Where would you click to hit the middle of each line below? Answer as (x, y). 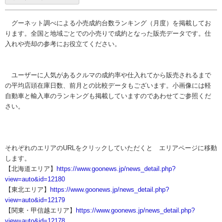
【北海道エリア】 (31, 169)
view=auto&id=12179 (35, 200)
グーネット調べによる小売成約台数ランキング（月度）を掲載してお (108, 23)
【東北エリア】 (28, 190)
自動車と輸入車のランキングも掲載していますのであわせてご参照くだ (108, 96)
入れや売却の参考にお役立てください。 (63, 44)
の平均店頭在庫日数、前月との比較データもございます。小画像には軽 (108, 85)
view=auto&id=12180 (35, 179)
